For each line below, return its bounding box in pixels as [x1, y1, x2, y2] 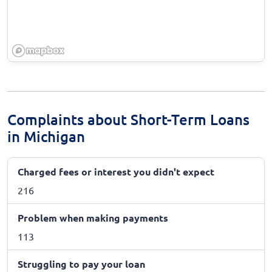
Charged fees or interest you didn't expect [18, 165, 214, 178]
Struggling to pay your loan [18, 257, 145, 270]
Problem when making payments [18, 211, 168, 224]
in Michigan [7, 127, 85, 146]
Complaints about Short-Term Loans [7, 110, 250, 129]
